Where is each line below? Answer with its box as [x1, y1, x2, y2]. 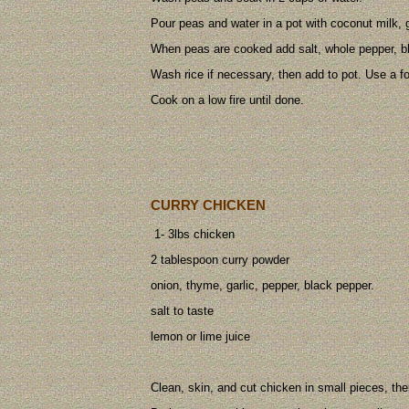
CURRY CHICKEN [151, 197, 266, 214]
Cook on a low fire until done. [151, 93, 304, 108]
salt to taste [151, 303, 214, 318]
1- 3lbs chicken [151, 226, 235, 241]
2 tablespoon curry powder [151, 252, 289, 267]
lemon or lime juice [151, 329, 250, 343]
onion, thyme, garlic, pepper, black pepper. [151, 278, 374, 292]
